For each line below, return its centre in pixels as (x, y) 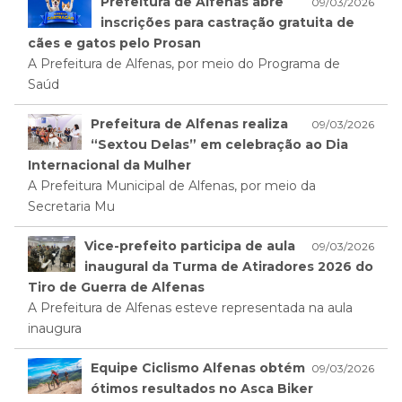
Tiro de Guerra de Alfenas (116, 288)
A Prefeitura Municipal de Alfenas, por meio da (172, 186)
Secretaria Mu (71, 207)
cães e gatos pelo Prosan (114, 44)
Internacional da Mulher (109, 166)
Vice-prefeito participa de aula (190, 246)
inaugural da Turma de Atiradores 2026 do (229, 267)
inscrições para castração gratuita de (228, 23)
